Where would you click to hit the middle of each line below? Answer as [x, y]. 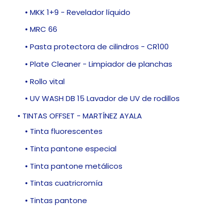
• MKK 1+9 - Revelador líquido [78, 12]
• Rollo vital [45, 81]
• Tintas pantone [56, 201]
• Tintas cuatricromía [64, 183]
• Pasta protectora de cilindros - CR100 [97, 47]
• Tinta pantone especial [71, 148]
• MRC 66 [41, 29]
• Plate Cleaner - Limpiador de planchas [99, 64]
